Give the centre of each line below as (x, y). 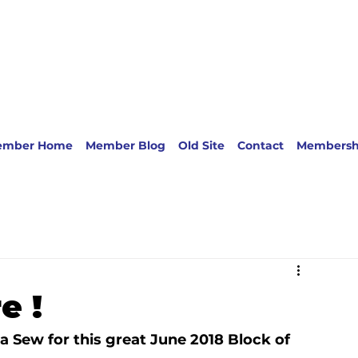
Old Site (201, 145)
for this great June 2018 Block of (171, 340)
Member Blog (125, 145)
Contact (261, 145)
